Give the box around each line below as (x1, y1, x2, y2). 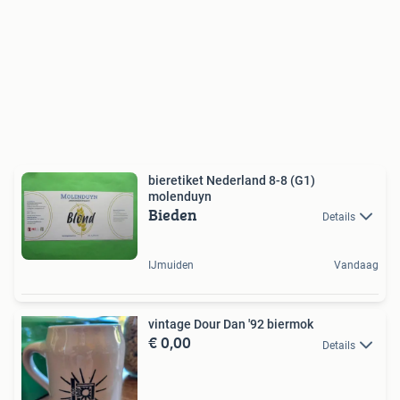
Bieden (148, 203, 197, 228)
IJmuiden (148, 259, 194, 272)
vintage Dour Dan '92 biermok (148, 317, 313, 332)
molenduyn (148, 189, 212, 204)
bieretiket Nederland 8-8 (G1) (148, 173, 315, 188)
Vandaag (334, 259, 379, 272)
